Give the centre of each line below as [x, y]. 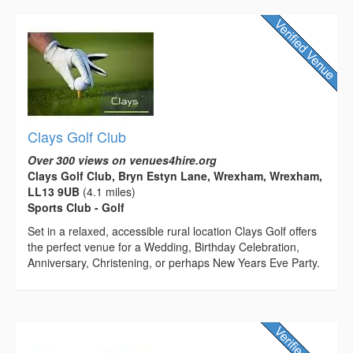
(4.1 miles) [108, 192]
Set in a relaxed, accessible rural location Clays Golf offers [172, 231]
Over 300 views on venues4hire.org [122, 160]
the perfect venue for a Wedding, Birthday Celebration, [163, 247]
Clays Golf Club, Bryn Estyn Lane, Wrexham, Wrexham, [175, 176]
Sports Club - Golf [76, 208]
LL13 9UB [54, 192]
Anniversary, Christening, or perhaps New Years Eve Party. [174, 263]
